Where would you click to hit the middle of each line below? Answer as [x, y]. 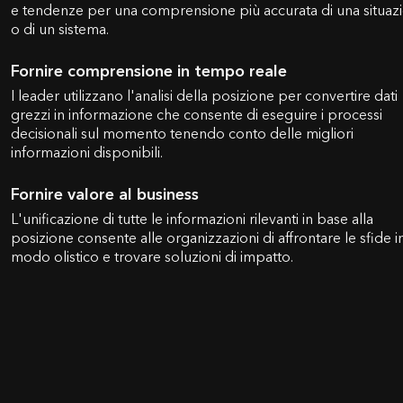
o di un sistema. [60, 29]
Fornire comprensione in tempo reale [149, 71]
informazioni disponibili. [87, 152]
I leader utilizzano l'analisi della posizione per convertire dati [204, 96]
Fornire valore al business [105, 194]
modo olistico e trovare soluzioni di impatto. [152, 257]
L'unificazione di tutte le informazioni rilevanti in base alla [192, 219]
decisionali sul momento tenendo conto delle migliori [182, 134]
